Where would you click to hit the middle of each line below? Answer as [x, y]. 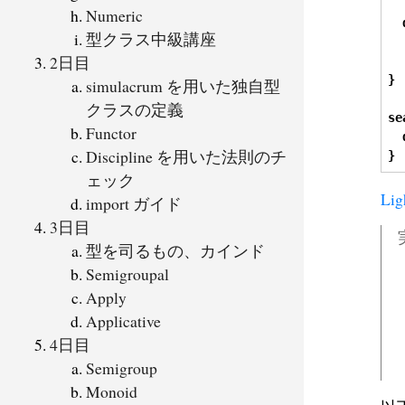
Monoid [112, 391]
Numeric [114, 15]
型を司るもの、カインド [175, 250]
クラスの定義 [135, 109]
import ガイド [134, 203]
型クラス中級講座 [151, 38]
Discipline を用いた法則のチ [186, 156]
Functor [111, 132]
